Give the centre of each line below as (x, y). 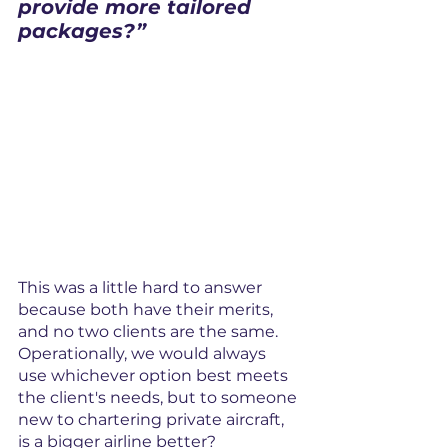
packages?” (82, 31)
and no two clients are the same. (150, 332)
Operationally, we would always (144, 354)
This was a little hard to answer (142, 288)
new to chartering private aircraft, (153, 420)
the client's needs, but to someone (159, 398)
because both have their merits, (147, 310)
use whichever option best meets (155, 376)
